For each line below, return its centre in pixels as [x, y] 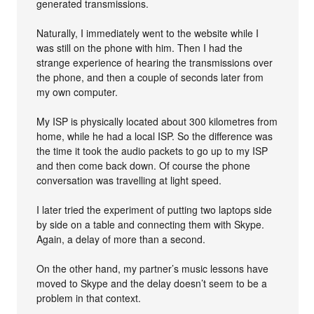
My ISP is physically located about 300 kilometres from [157, 121]
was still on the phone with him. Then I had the [140, 48]
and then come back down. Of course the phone [144, 165]
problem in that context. [89, 298]
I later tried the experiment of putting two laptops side [155, 210]
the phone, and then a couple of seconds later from [150, 77]
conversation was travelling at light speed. [129, 180]
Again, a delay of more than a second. [121, 239]
